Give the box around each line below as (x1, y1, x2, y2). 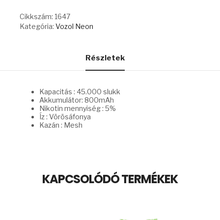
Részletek (85, 54, 125, 63)
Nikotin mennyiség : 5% (39, 104, 116, 113)
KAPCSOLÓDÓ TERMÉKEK (42, 171, 178, 188)
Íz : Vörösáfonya (39, 112, 91, 121)
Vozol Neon (55, 22, 93, 31)
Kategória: (20, 22, 55, 31)
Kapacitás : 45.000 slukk (39, 87, 120, 96)
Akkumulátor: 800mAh (39, 96, 114, 105)
